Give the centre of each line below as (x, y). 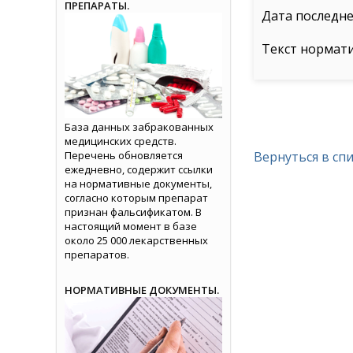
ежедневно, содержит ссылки (139, 169)
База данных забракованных (139, 126)
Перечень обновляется (124, 155)
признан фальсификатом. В (133, 212)
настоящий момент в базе (131, 226)
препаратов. (97, 254)
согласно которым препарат (136, 197)
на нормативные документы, (138, 183)
